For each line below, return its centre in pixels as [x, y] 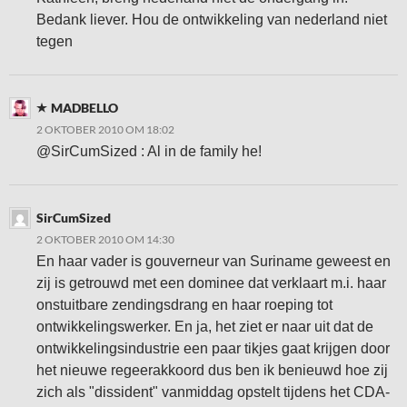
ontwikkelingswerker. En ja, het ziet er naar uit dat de [205, 327]
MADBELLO [84, 108]
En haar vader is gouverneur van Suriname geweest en [213, 261]
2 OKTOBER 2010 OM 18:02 [105, 129]
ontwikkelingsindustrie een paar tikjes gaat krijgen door [213, 348]
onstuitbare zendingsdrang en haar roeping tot [184, 305]
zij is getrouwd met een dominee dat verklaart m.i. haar [211, 283]
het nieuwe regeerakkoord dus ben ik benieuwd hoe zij [212, 370]
